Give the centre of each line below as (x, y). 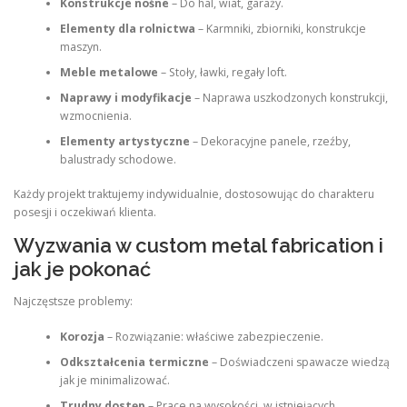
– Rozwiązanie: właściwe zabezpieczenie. (213, 336)
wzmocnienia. (95, 115)
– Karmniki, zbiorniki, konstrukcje (280, 28)
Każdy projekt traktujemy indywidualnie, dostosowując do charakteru (194, 194)
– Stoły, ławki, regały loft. (222, 72)
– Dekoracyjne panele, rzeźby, (270, 141)
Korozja (82, 336)
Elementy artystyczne (124, 141)
